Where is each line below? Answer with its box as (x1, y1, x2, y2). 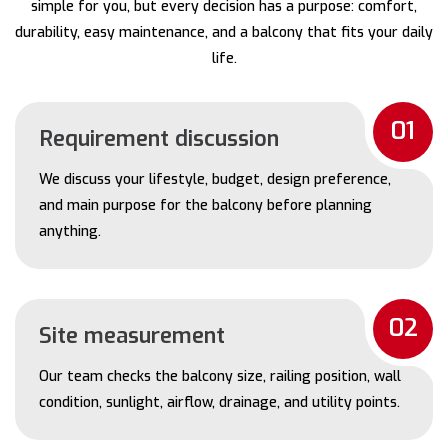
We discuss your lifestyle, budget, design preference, (39, 169, 391, 189)
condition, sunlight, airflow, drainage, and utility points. (39, 392, 400, 412)
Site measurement (39, 320, 225, 350)
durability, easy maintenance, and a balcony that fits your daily (15, 22, 433, 42)
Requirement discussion (39, 123, 279, 153)
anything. (39, 221, 101, 241)
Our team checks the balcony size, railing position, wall (39, 366, 401, 386)
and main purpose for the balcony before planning (39, 195, 372, 215)
